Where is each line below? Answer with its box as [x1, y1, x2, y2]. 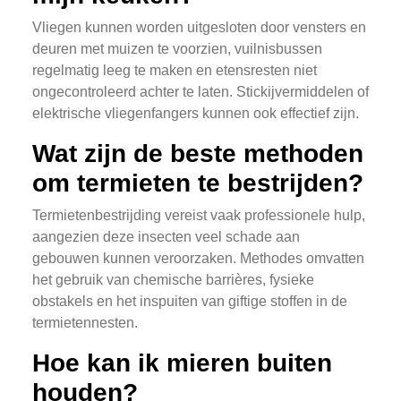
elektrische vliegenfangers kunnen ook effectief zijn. [32, 106, 359, 121]
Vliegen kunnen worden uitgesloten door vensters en [32, 20, 366, 35]
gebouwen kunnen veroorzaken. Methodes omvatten [32, 251, 364, 266]
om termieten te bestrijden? [32, 169, 363, 197]
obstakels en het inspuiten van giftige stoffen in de [32, 294, 347, 309]
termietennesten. [32, 315, 138, 330]
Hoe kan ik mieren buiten [32, 349, 332, 377]
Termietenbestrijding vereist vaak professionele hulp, [32, 208, 365, 223]
